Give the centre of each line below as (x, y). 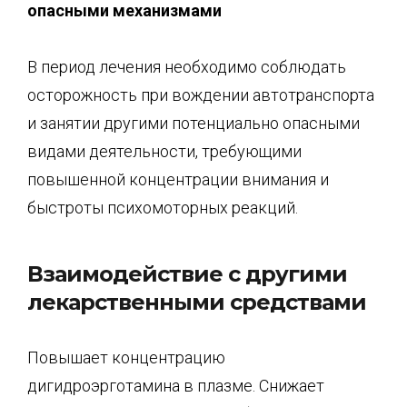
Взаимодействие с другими (187, 273)
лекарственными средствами (197, 302)
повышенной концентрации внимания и (178, 179)
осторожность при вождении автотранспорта (201, 95)
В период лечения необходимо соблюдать (187, 67)
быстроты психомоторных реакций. (163, 208)
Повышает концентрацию (126, 357)
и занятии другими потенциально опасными (194, 123)
